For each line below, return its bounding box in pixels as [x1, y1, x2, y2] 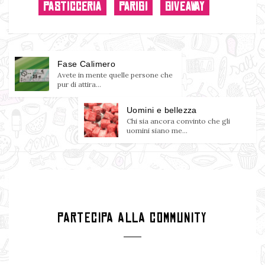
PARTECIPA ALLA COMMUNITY [57, 209, 208, 226]
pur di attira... [57, 79, 101, 89]
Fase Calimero [57, 59, 116, 69]
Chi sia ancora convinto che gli [127, 116, 230, 125]
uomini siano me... [127, 125, 188, 135]
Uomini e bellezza [127, 105, 197, 115]
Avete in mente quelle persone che [57, 70, 173, 79]
